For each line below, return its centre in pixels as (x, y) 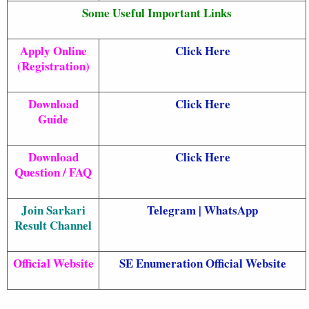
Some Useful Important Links (157, 12)
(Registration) (53, 66)
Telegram (171, 210)
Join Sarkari (53, 210)
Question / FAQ (53, 172)
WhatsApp (231, 210)
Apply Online (53, 50)
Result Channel (53, 225)
